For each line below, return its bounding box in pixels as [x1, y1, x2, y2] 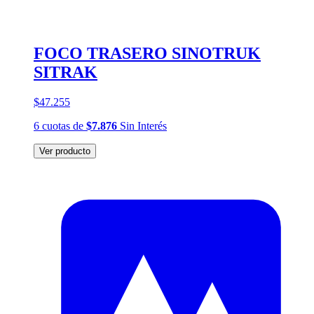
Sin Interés [117, 119, 167, 132]
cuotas [42, 119, 70, 132]
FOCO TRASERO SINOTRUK [34, 43, 261, 62]
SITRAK [34, 62, 97, 81]
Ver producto [39, 145, 90, 156]
